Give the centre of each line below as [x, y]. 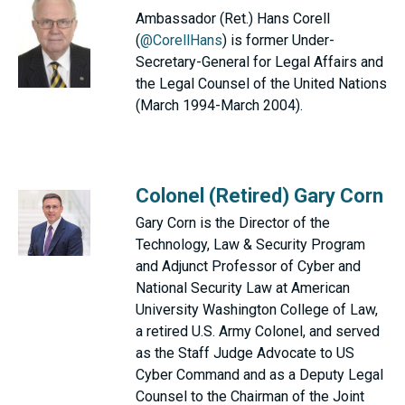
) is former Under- [278, 41]
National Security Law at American [243, 288]
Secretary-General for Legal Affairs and [259, 62]
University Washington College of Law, [257, 310]
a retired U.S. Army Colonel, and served [258, 332]
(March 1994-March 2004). [219, 106]
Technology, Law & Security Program [250, 245]
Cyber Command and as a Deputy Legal [259, 375]
